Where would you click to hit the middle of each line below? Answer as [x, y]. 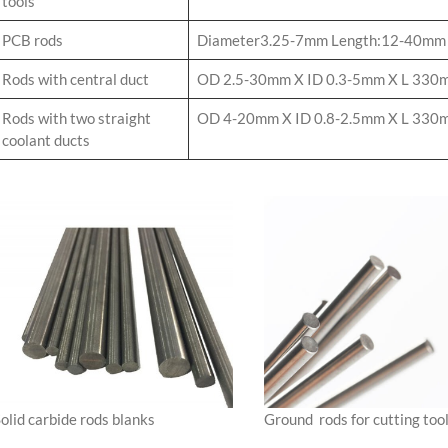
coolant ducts [46, 140]
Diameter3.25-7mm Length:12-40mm [321, 40]
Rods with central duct [75, 79]
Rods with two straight [76, 118]
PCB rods [32, 40]
